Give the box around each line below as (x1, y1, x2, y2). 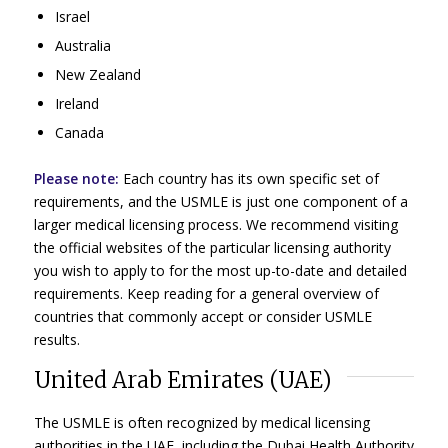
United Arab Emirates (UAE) (33, 365, 332, 394)
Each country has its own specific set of (122, 168, 379, 188)
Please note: (33, 168, 123, 188)
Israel (54, 6, 90, 26)
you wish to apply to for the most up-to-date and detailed (33, 260, 407, 280)
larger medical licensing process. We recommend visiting (33, 214, 398, 234)
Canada (54, 122, 104, 142)
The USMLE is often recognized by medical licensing (33, 413, 370, 433)
